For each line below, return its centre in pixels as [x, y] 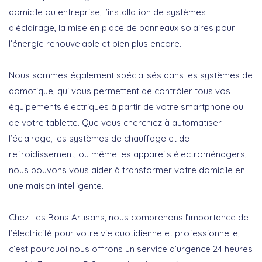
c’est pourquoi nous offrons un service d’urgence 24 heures [131, 249]
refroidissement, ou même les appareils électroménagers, [128, 154]
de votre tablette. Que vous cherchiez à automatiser [115, 122]
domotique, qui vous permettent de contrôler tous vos [120, 91]
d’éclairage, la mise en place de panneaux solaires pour [122, 27]
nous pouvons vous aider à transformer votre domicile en [127, 170]
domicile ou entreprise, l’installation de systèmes [107, 12]
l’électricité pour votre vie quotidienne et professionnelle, [124, 233]
